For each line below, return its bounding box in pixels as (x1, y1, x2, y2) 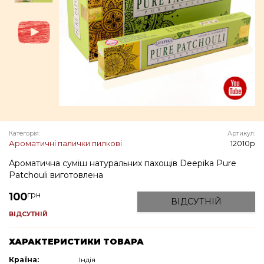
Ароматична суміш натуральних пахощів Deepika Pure (9, 157, 236, 169)
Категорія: (9, 129, 40, 137)
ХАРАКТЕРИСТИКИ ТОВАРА (9, 236, 144, 247)
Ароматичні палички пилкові (9, 138, 122, 148)
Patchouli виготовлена (9, 169, 103, 180)
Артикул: (227, 129, 255, 137)
